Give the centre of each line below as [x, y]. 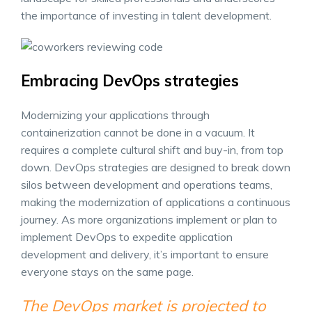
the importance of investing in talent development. [146, 15]
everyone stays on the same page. [107, 271]
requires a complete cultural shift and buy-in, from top [152, 149]
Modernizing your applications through [115, 115]
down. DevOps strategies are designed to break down [156, 167]
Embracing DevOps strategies [130, 80]
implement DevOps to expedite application [127, 236]
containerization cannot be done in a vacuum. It [138, 132]
